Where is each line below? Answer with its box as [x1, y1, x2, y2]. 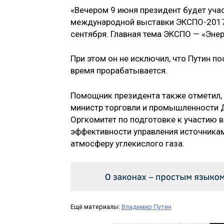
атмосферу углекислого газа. [70, 138, 184, 148]
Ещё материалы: [70, 203, 121, 211]
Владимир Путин [121, 203, 171, 211]
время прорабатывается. [70, 65, 167, 76]
